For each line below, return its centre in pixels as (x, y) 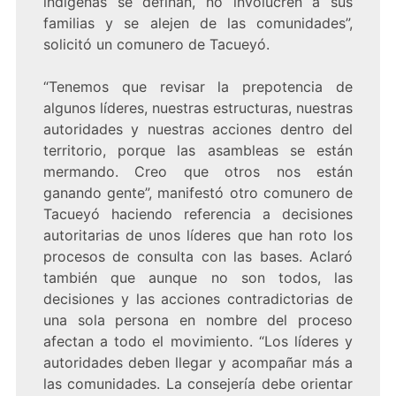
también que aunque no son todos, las (198, 278)
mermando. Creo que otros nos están (198, 172)
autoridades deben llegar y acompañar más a (198, 363)
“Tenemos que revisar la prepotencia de (198, 87)
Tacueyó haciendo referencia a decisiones (198, 214)
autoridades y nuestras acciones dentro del (198, 129)
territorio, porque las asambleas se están (198, 151)
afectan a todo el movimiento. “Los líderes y (198, 342)
